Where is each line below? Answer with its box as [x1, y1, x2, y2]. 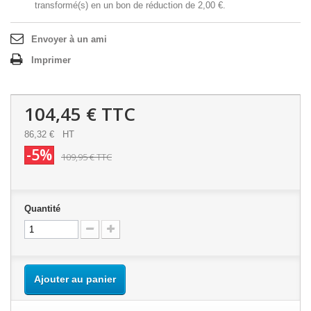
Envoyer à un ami [31, 34, 107, 44]
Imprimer [31, 55, 71, 65]
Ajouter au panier [34, 274, 116, 285]
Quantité [24, 203, 60, 214]
